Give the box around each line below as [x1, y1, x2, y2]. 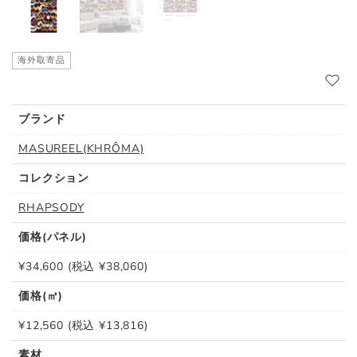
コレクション [18, 171, 90, 186]
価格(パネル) [18, 229, 87, 245]
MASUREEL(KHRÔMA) [18, 141, 144, 156]
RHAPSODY [18, 200, 84, 215]
